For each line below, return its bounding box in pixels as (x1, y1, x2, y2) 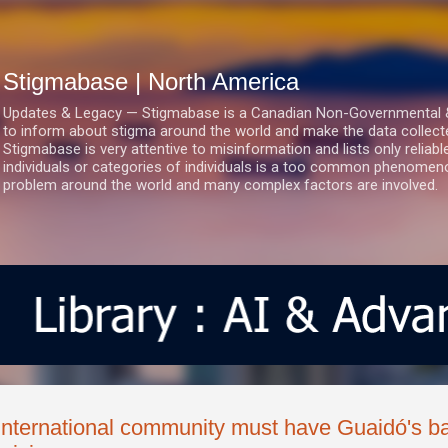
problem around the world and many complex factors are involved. (3, 176, 438, 194)
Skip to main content (156, 16, 292, 34)
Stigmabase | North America (3, 68, 299, 95)
